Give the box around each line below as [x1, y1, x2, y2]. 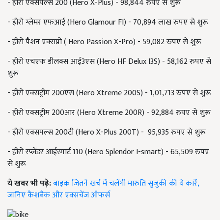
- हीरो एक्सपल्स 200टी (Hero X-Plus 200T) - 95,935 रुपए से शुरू [7, 125, 206, 139]
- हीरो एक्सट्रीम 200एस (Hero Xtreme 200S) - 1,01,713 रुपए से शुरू [7, 86, 211, 100]
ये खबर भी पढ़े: [7, 176, 53, 190]
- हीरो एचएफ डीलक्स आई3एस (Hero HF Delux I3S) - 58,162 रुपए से [7, 55, 211, 68]
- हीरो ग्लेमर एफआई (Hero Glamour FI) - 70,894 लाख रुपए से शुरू [7, 15, 208, 29]
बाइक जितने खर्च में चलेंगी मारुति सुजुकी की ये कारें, [53, 176, 199, 190]
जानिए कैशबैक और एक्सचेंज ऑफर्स [7, 188, 110, 202]
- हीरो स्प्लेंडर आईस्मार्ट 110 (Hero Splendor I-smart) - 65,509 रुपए [7, 145, 209, 159]
